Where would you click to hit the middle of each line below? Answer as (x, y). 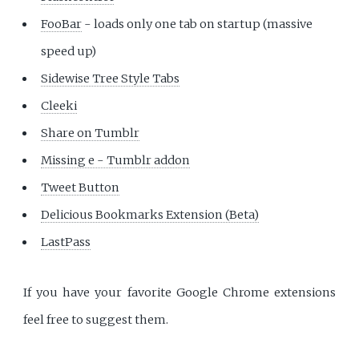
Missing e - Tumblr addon (116, 160)
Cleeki (59, 105)
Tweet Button (81, 187)
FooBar (62, 24)
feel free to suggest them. (96, 320)
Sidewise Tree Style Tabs (111, 78)
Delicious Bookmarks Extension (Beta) (150, 214)
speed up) (69, 51)
